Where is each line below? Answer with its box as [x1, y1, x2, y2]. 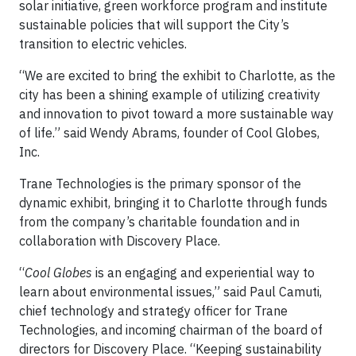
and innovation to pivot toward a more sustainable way [19, 106, 334, 122]
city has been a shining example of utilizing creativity [19, 87, 320, 103]
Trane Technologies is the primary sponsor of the [19, 176, 301, 192]
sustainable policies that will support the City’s [19, 17, 289, 33]
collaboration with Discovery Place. [19, 233, 220, 249]
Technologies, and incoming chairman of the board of [19, 322, 323, 338]
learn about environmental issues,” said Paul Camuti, [19, 284, 322, 300]
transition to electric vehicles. [19, 36, 187, 52]
